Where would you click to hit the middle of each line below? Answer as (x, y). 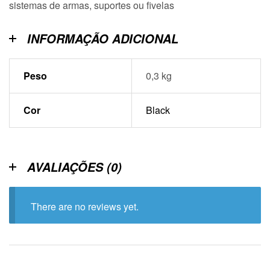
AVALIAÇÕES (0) (74, 167)
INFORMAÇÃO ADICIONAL (103, 38)
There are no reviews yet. (84, 207)
